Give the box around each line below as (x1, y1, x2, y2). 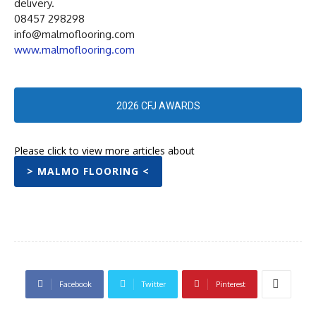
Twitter (141, 279, 166, 289)
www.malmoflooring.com (14, 42, 135, 56)
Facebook (59, 279, 92, 289)
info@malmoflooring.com (14, 27, 135, 41)
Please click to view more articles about (14, 143, 195, 157)
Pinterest (215, 279, 245, 289)
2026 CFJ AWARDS (116, 99, 200, 111)
